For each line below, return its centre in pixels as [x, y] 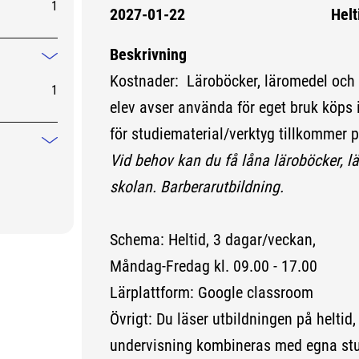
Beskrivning [148, 55]
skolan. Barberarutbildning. [196, 187]
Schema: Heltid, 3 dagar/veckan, [212, 240]
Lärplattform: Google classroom [211, 293]
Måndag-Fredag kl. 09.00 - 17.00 [213, 266]
